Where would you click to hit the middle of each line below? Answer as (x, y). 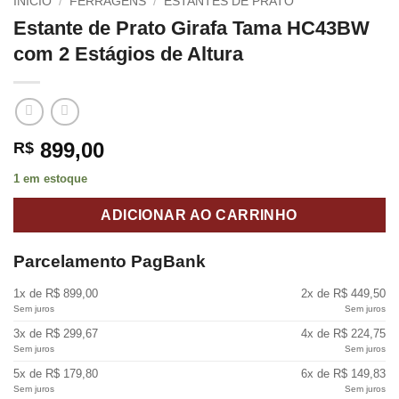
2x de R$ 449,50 (343, 293)
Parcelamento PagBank (110, 262)
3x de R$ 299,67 (56, 333)
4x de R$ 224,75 (343, 333)
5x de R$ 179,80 (56, 373)
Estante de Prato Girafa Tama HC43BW (191, 28)
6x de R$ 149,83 (343, 373)
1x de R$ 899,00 (56, 293)
